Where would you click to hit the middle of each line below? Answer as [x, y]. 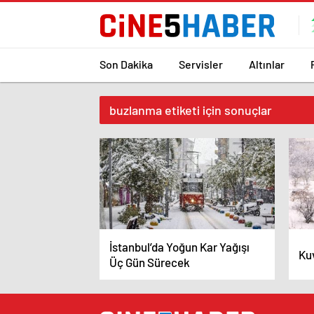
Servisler [201, 64]
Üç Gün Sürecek [150, 262]
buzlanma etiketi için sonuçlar [191, 110]
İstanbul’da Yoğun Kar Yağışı [179, 247]
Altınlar [267, 64]
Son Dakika [126, 64]
